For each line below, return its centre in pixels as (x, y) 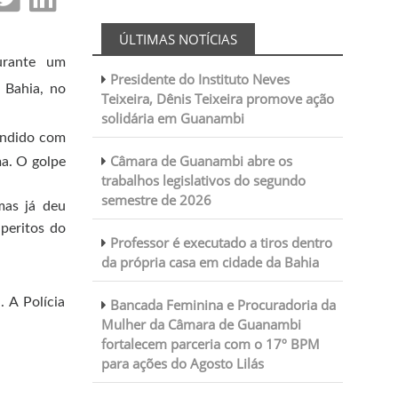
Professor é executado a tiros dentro (221, 243)
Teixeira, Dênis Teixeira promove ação (217, 99)
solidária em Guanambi (172, 118)
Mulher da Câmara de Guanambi (201, 324)
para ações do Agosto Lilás (182, 363)
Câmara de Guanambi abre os (201, 161)
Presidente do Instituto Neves (199, 79)
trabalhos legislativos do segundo (203, 180)
